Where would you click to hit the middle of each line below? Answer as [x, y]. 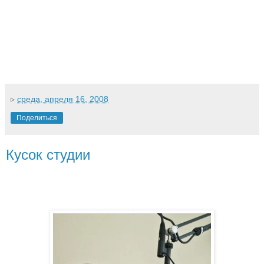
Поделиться [37, 118]
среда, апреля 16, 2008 [63, 99]
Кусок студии [48, 154]
